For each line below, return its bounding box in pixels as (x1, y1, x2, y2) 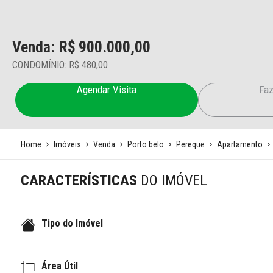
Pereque (175, 139, 205, 149)
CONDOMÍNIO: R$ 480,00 (12, 59, 108, 71)
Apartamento (216, 139, 263, 149)
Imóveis (53, 139, 81, 149)
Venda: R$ (12, 38, 76, 56)
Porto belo (127, 139, 164, 149)
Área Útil (41, 260, 78, 272)
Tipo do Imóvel (41, 217, 103, 229)
